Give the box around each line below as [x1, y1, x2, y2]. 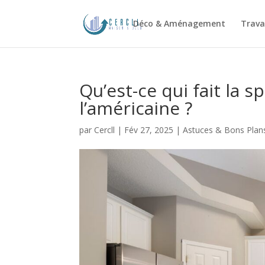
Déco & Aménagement [132, 18, 225, 29]
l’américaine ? [79, 96, 193, 120]
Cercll [94, 124, 115, 135]
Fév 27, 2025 [124, 124, 174, 135]
